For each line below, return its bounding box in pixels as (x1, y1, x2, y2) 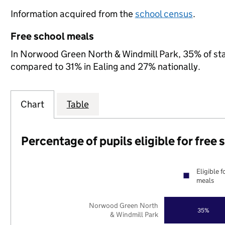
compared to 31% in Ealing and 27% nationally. (10, 61, 200, 72)
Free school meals (10, 30, 94, 42)
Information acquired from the (10, 8, 135, 20)
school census (135, 8, 193, 20)
